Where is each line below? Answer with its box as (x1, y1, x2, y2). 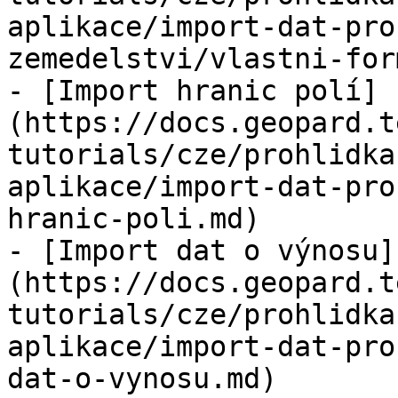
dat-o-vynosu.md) (7, 362, 277, 394)
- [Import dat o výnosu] (7, 235, 395, 267)
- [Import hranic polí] (7, 75, 378, 107)
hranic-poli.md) (7, 203, 260, 235)
